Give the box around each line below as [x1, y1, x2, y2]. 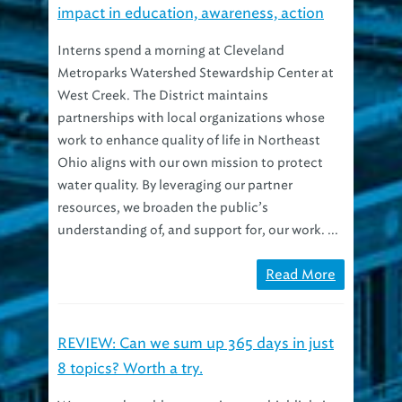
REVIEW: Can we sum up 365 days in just [57, 312, 334, 330]
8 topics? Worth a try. [57, 337, 203, 355]
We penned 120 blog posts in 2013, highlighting [57, 376, 341, 392]
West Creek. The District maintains [57, 66, 268, 82]
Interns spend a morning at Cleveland [57, 21, 284, 37]
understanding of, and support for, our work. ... [57, 200, 338, 216]
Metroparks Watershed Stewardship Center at [57, 43, 334, 59]
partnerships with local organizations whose [57, 88, 325, 104]
